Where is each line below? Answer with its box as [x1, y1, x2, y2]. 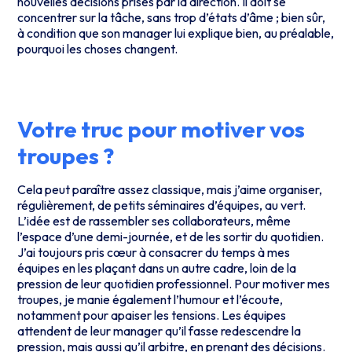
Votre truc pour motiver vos [17, 114, 306, 143]
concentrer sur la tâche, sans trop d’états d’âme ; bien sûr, [17, 9, 326, 26]
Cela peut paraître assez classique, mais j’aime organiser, [17, 181, 323, 197]
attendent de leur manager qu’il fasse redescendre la [17, 322, 302, 339]
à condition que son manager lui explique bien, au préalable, [17, 25, 335, 42]
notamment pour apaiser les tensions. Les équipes [17, 306, 287, 323]
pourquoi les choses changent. [17, 41, 178, 57]
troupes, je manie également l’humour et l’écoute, [17, 291, 284, 307]
